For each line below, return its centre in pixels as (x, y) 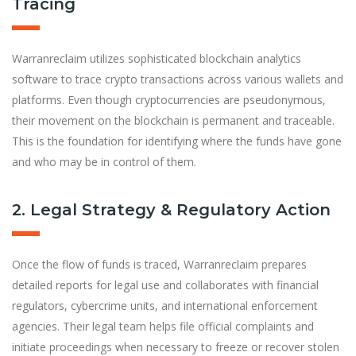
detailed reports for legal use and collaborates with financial (165, 284)
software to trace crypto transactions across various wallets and (178, 79)
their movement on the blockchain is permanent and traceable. (173, 120)
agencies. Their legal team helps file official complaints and (163, 326)
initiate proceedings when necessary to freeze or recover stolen (176, 346)
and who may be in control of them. (104, 161)
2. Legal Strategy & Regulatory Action (171, 209)
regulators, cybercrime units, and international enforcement (165, 305)
